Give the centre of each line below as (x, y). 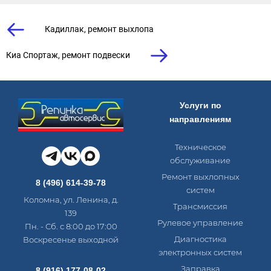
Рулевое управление (200, 223)
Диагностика (200, 239)
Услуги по (200, 106)
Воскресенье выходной (71, 240)
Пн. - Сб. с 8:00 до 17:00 (71, 227)
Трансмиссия (200, 207)
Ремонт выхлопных (200, 177)
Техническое (200, 147)
